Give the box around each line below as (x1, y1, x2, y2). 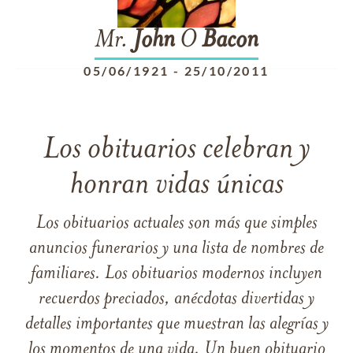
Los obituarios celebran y (43, 135, 310, 165)
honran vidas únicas (69, 170, 284, 201)
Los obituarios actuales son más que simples (35, 214, 318, 233)
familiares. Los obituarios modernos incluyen (31, 265, 322, 284)
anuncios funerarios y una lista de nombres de (29, 240, 324, 258)
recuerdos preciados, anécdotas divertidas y (39, 290, 314, 309)
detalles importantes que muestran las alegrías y (24, 315, 329, 334)
